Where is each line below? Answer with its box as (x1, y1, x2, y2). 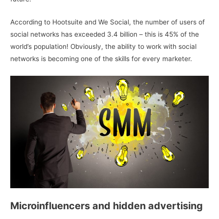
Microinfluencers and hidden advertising (10, 200, 203, 212)
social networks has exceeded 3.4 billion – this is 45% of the (10, 30, 199, 39)
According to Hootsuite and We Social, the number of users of (10, 18, 205, 26)
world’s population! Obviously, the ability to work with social (10, 43, 197, 51)
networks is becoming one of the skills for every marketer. (10, 55, 193, 63)
